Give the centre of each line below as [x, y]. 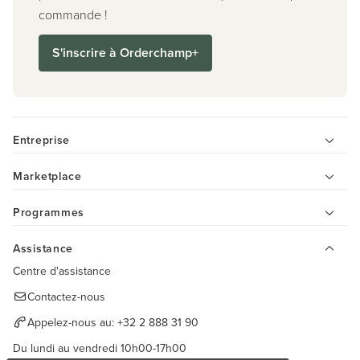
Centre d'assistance [62, 271]
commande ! [73, 15]
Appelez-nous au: [72, 323]
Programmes [49, 213]
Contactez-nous [66, 297]
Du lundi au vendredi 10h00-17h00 [100, 348]
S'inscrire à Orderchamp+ [125, 53]
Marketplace [47, 176]
